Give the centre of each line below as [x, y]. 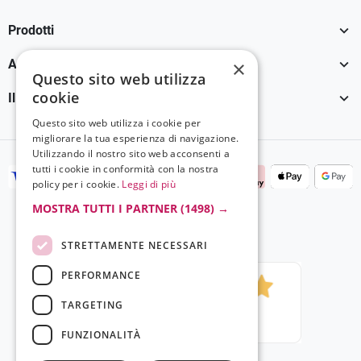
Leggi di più [149, 184]
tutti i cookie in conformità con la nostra [126, 169]
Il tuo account [47, 98]
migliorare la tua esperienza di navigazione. [136, 138]
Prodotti [31, 31]
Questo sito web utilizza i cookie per [117, 123]
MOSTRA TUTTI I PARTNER [105, 208]
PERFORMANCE [101, 275]
